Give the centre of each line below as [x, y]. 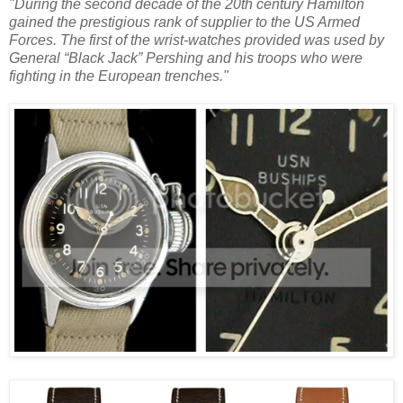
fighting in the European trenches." [119, 76]
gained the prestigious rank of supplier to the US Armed [184, 22]
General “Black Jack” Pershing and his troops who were [186, 58]
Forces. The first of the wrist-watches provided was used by [197, 40]
